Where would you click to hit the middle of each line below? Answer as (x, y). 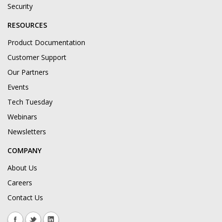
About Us (22, 168)
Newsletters (27, 132)
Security (20, 6)
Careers (20, 183)
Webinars (22, 117)
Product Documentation (46, 43)
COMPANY (25, 151)
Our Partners (28, 72)
